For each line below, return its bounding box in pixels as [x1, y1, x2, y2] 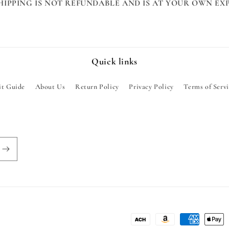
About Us [35, 82, 65, 91]
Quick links [91, 56, 138, 67]
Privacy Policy [129, 82, 174, 91]
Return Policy [75, 82, 119, 91]
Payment [114, 215, 145, 225]
